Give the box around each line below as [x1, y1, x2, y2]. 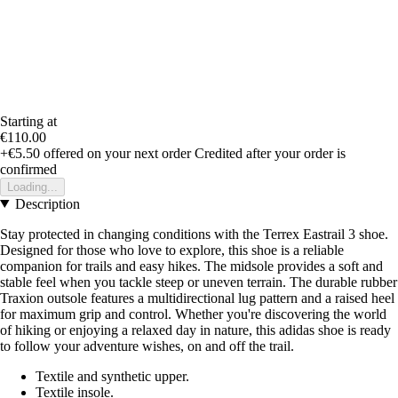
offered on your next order [40, 145, 191, 161]
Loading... [7, 179, 58, 194]
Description [14, 195, 80, 211]
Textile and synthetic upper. [36, 368, 189, 384]
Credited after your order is [195, 145, 346, 161]
